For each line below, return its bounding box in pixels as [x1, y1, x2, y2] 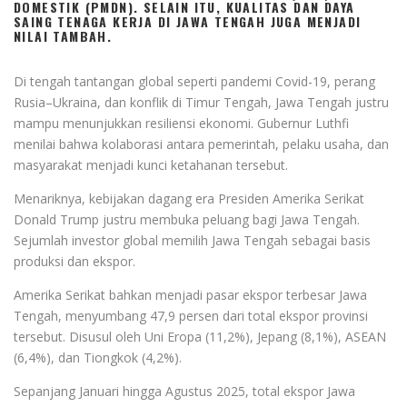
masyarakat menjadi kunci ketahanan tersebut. [14, 155, 288, 174]
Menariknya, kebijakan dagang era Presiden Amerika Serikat [14, 189, 364, 207]
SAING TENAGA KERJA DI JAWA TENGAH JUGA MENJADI [14, 11, 362, 31]
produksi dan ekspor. [14, 252, 135, 270]
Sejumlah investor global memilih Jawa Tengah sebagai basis [14, 231, 371, 249]
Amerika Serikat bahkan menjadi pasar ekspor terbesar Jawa [14, 285, 367, 303]
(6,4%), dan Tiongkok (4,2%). [14, 348, 182, 366]
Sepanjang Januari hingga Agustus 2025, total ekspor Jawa [14, 382, 355, 400]
